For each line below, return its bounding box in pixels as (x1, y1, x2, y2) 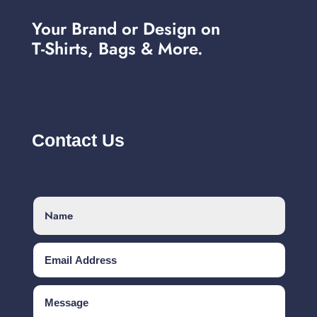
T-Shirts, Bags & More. (31, 36, 203, 62)
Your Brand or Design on (31, 16, 220, 42)
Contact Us (31, 130, 125, 151)
